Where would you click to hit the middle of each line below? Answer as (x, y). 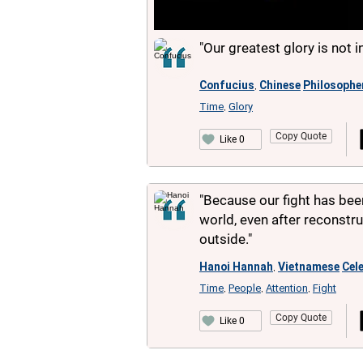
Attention (287, 288)
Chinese (280, 85)
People (245, 288)
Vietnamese (309, 267)
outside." (226, 239)
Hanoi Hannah (236, 267)
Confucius (227, 85)
